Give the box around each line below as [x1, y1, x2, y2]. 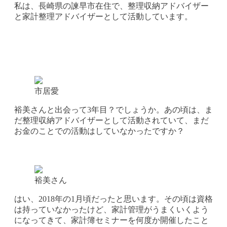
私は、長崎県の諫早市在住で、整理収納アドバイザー [14, 1, 209, 10]
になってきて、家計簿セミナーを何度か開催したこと [14, 215, 209, 224]
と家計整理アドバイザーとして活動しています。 [14, 12, 201, 21]
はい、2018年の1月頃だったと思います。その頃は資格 [14, 194, 213, 203]
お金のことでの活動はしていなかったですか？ [14, 126, 184, 135]
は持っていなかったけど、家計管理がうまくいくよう [14, 205, 209, 214]
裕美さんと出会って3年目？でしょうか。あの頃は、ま [14, 105, 213, 114]
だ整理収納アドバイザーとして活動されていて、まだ [14, 116, 209, 125]
